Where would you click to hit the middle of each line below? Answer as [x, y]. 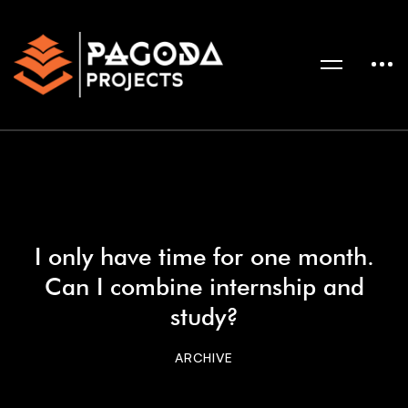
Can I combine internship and [204, 286]
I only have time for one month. [204, 256]
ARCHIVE [204, 357]
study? [204, 316]
